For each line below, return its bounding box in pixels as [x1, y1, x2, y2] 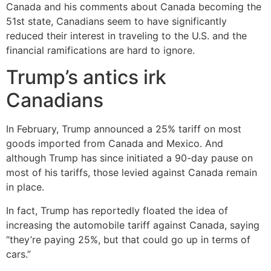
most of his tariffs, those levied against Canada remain [6, 166, 257, 179]
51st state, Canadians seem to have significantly [6, 15, 227, 27]
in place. [6, 181, 44, 194]
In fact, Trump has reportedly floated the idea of [6, 204, 228, 217]
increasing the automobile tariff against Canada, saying [6, 218, 260, 231]
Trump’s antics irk [6, 65, 166, 90]
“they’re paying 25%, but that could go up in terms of [6, 233, 250, 246]
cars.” [6, 247, 31, 260]
